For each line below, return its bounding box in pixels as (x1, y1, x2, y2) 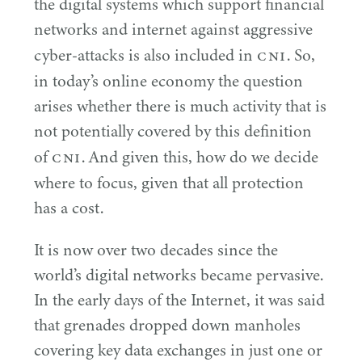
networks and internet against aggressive (34, 18, 313, 42)
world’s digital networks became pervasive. (34, 263, 323, 288)
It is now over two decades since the (34, 238, 278, 263)
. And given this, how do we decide (81, 145, 318, 170)
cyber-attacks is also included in (34, 44, 257, 68)
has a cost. (34, 196, 103, 221)
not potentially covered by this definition (34, 120, 312, 144)
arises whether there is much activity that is (34, 95, 326, 119)
